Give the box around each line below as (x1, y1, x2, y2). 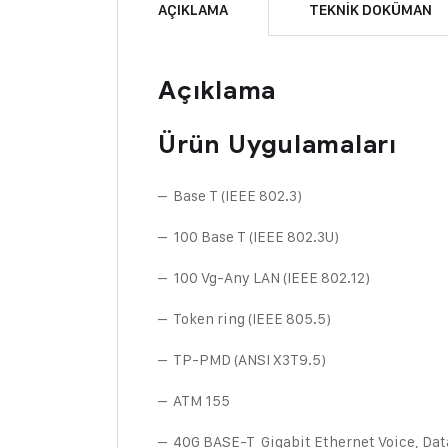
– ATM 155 (158, 391, 230, 410)
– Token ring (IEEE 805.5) (158, 309, 331, 328)
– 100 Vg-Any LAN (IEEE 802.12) (158, 268, 370, 287)
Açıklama (158, 75, 276, 106)
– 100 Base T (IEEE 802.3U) (158, 227, 339, 246)
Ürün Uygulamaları (158, 129, 397, 160)
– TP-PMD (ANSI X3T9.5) (158, 350, 326, 369)
